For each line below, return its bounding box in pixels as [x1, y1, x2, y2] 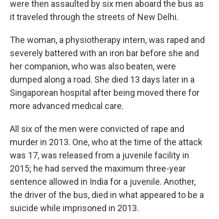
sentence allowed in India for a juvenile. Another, [10, 176, 196, 187]
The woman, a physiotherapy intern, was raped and [10, 35, 205, 45]
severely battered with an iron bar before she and [10, 48, 199, 59]
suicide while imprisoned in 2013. [10, 203, 139, 214]
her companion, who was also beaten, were [10, 61, 176, 72]
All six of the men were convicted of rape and [10, 124, 184, 134]
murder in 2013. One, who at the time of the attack [10, 137, 202, 148]
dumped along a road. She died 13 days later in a [10, 74, 195, 85]
